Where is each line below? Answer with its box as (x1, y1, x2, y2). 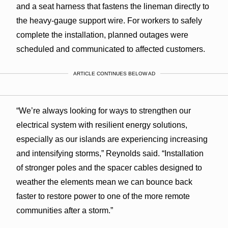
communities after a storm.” (16, 206, 113, 215)
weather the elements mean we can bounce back (16, 177, 192, 186)
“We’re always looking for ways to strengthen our (16, 106, 191, 115)
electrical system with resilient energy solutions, (16, 120, 187, 129)
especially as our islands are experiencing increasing (16, 134, 208, 144)
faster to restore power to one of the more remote (16, 191, 190, 201)
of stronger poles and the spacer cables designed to (16, 163, 202, 172)
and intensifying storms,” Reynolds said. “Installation (16, 149, 204, 158)
